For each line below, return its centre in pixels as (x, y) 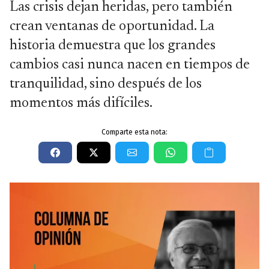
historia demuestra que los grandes (113, 46)
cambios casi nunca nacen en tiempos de (130, 65)
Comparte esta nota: (134, 132)
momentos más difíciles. (81, 103)
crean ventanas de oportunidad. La (112, 26)
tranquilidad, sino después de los (106, 84)
